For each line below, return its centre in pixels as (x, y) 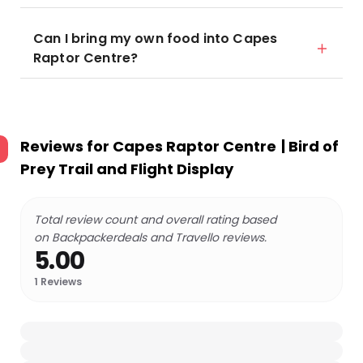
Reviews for (66, 146)
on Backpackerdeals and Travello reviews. (150, 237)
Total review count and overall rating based (155, 220)
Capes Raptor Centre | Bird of (226, 146)
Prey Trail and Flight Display (127, 169)
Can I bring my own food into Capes (156, 38)
